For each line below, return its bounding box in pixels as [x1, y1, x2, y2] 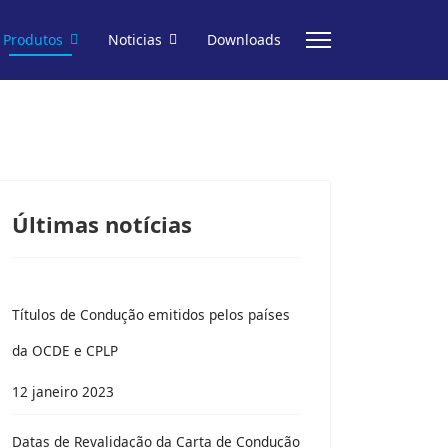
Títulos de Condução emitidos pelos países [12, 305, 290, 324]
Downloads [207, 30, 281, 49]
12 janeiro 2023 [12, 382, 114, 401]
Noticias [108, 30, 162, 49]
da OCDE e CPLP [12, 341, 118, 360]
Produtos [3, 30, 63, 49]
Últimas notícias [12, 209, 192, 239]
